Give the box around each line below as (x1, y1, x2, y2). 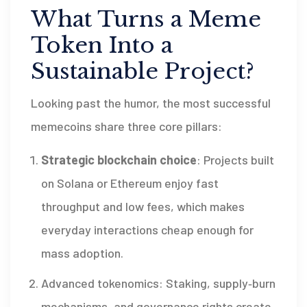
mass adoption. (41, 245, 123, 261)
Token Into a (31, 32, 173, 60)
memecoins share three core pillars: (31, 119, 222, 134)
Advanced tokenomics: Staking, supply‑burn (41, 275, 275, 291)
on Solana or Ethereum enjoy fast (41, 175, 219, 191)
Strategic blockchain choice (41, 152, 197, 168)
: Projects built (197, 152, 274, 168)
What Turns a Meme (31, 5, 261, 34)
